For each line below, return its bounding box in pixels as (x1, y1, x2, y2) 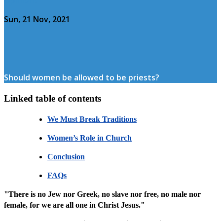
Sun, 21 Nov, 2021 (4, 13, 70, 25)
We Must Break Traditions (47, 115, 137, 124)
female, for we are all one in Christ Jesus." (4, 201, 147, 210)
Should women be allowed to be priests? (4, 72, 159, 83)
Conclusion (47, 152, 85, 161)
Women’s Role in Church (47, 134, 132, 143)
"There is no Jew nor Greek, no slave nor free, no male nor (4, 190, 201, 199)
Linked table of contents (4, 93, 101, 104)
